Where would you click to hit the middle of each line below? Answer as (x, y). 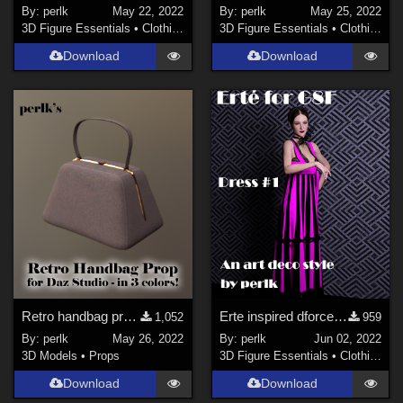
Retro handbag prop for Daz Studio (130, 317)
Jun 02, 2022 (347, 338)
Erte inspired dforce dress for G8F (340, 317)
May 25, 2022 (345, 11)
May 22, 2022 (148, 11)
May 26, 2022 (148, 338)
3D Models (50, 355)
